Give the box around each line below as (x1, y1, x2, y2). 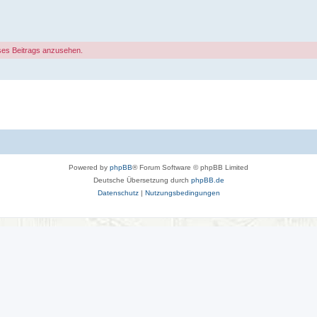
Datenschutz (97, 189, 139, 197)
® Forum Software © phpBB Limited (132, 163, 248, 172)
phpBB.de (190, 176, 224, 185)
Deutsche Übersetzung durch (93, 176, 191, 185)
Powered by (69, 163, 110, 172)
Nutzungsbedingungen (144, 189, 220, 197)
